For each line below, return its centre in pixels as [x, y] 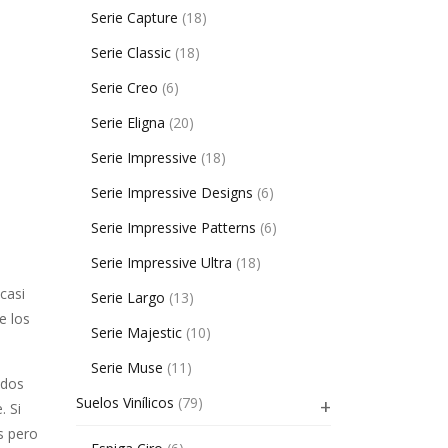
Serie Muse [127, 367]
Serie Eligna [128, 122]
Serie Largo [128, 297]
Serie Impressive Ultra [161, 262]
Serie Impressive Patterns [173, 227]
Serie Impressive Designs [172, 192]
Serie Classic [131, 52]
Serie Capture [134, 17]
